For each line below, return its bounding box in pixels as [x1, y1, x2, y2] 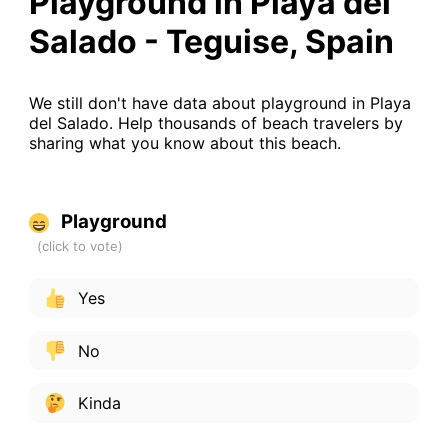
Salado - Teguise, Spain [28, 22, 394, 62]
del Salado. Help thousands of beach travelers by [28, 113, 403, 134]
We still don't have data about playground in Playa [28, 93, 411, 114]
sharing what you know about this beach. [28, 133, 341, 154]
